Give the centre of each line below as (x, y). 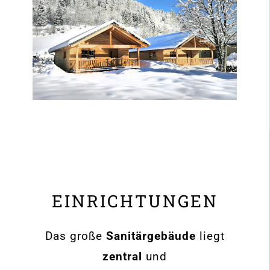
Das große (75, 236)
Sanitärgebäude (151, 236)
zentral (122, 256)
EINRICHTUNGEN (135, 201)
